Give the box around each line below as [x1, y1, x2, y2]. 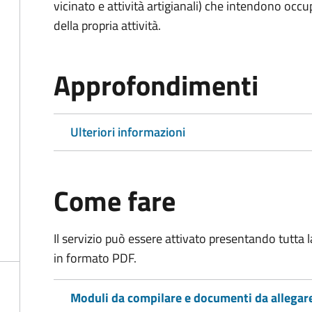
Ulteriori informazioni [70, 123, 185, 141]
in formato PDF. [54, 249, 136, 267]
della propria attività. [54, 16, 161, 35]
